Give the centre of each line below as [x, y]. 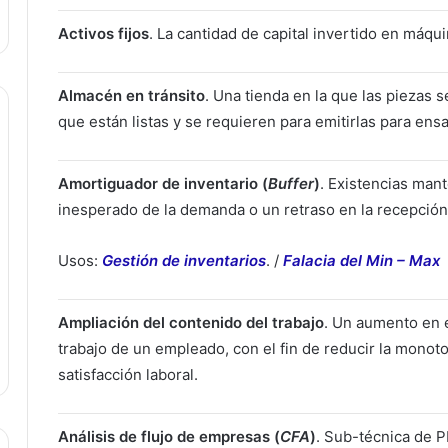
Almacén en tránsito [131, 95]
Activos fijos [103, 33]
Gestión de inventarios [184, 260]
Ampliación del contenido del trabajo [191, 322]
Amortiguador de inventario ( [163, 183]
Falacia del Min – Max [361, 260]
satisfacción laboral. [128, 374]
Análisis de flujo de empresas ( [169, 436]
